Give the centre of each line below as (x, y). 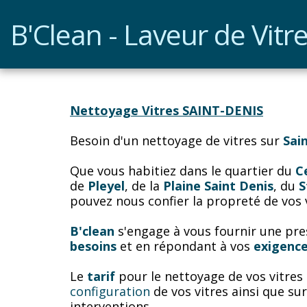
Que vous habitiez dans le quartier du (183, 171)
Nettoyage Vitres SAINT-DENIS (167, 110)
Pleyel (106, 186)
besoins (93, 246)
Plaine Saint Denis (218, 186)
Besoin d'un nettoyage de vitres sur (176, 140)
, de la (144, 186)
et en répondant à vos (185, 246)
